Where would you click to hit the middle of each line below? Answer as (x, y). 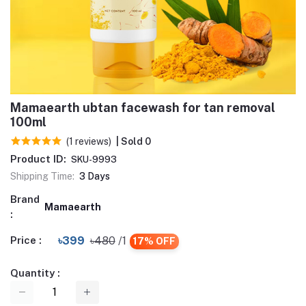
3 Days (95, 176)
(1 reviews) (89, 141)
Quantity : (35, 273)
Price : (26, 240)
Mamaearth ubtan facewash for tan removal (143, 108)
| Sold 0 (134, 141)
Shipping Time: (42, 176)
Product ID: (38, 159)
